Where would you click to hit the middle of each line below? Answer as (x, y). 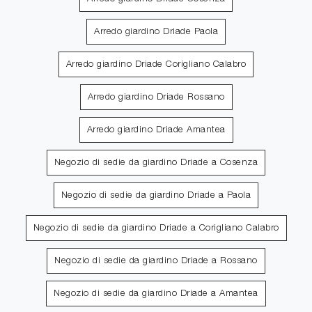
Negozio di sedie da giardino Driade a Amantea (156, 294)
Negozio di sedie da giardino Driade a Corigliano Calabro (156, 228)
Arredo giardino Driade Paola (156, 32)
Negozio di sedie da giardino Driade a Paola (156, 196)
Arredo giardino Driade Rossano (156, 97)
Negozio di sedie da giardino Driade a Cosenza (156, 163)
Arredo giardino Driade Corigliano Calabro (156, 65)
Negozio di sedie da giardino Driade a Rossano (156, 261)
